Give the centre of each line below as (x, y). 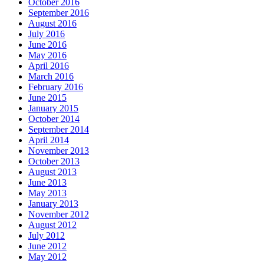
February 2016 (56, 87)
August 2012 (52, 225)
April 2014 (49, 140)
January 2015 (53, 108)
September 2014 (59, 129)
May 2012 (47, 256)
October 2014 (54, 118)
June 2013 (47, 182)
